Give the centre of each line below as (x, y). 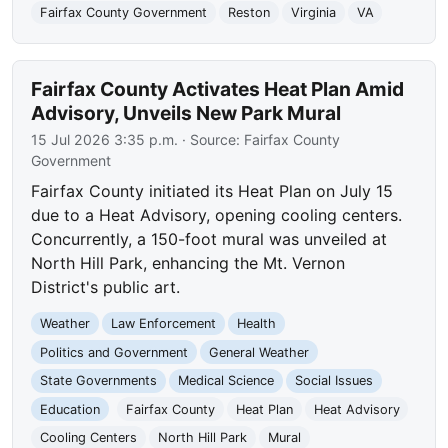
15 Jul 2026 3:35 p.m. (105, 139)
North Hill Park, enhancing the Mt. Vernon (188, 262)
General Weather (258, 352)
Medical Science (225, 381)
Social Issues (333, 381)
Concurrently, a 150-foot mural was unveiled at (209, 238)
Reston (248, 13)
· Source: (211, 139)
